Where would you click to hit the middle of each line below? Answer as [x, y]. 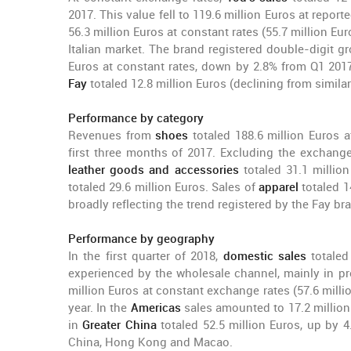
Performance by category [136, 118]
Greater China [122, 325]
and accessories [194, 170]
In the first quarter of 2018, [146, 256]
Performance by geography [141, 239]
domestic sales [264, 256]
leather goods [107, 170]
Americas [157, 308]
